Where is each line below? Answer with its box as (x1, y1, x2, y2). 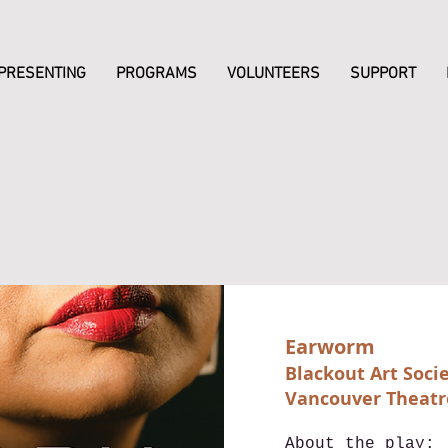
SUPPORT (350, 64, 416, 84)
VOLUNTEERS (227, 64, 320, 84)
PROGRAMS (116, 64, 197, 84)
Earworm (285, 333, 375, 360)
